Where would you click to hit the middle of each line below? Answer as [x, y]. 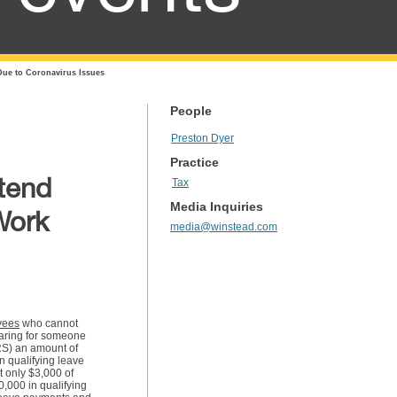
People [191, 111]
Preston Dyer [202, 138]
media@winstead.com [224, 227]
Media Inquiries [217, 206]
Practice [195, 162]
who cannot [49, 323]
